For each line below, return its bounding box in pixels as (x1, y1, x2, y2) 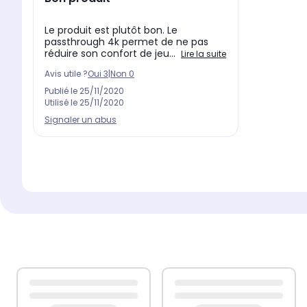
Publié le (45, 85, 79, 97)
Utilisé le (45, 97, 79, 109)
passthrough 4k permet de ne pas (45, 35, 208, 49)
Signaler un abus (45, 114, 116, 126)
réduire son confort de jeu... (45, 47, 178, 61)
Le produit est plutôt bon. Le (45, 23, 177, 38)
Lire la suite (181, 48, 226, 60)
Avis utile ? (45, 68, 88, 80)
